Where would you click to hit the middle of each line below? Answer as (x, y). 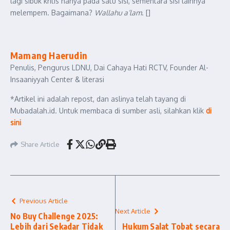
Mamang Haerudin (49, 55)
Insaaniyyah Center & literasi (57, 79)
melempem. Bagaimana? (52, 13)
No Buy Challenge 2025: (54, 216)
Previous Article (44, 201)
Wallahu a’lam (118, 13)
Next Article (133, 211)
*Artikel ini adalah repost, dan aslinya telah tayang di (98, 99)
